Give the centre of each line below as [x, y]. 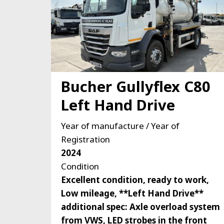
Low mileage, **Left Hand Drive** [132, 193]
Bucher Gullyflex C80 [136, 86]
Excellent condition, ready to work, [135, 179]
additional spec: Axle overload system [140, 206]
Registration [85, 139]
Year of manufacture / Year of [120, 125]
